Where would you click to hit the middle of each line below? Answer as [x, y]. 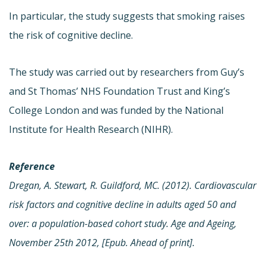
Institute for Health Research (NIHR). [91, 129]
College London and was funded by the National [116, 110]
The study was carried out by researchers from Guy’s [127, 72]
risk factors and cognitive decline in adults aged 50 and [122, 204]
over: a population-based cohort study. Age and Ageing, [123, 223]
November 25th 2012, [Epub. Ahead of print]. [102, 242]
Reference [32, 166]
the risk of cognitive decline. [71, 35]
